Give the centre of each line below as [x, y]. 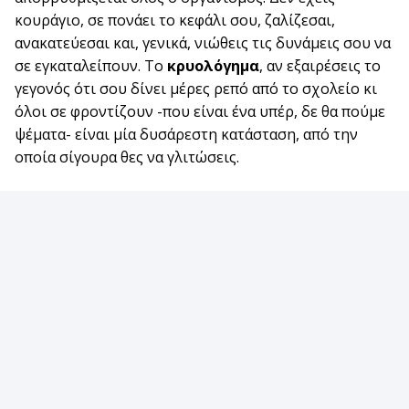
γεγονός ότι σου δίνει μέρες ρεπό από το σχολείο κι [196, 89]
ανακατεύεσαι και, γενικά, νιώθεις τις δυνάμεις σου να [203, 43]
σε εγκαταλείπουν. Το [91, 66]
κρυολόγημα [213, 66]
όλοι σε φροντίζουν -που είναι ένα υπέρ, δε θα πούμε [200, 112]
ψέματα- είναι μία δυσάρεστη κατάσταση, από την [186, 135]
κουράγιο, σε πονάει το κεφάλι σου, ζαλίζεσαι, [175, 21]
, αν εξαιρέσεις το [320, 66]
